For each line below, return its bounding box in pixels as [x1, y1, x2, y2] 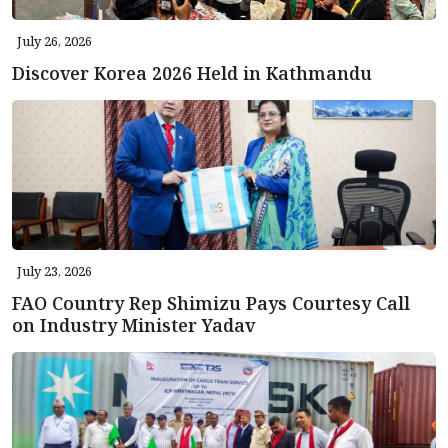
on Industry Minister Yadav [12, 313, 255, 338]
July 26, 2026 [17, 32, 92, 51]
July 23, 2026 [17, 262, 92, 281]
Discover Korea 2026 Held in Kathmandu [12, 61, 372, 86]
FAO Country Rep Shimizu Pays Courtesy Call [12, 291, 410, 316]
